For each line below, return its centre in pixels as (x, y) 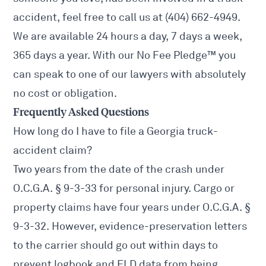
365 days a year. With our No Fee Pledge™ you (125, 56)
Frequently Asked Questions (81, 113)
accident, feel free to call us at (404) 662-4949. (127, 18)
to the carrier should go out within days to (116, 246)
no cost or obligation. (65, 94)
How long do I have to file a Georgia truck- (116, 132)
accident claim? (53, 151)
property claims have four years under (108, 208)
